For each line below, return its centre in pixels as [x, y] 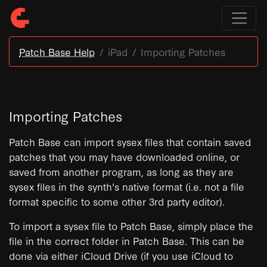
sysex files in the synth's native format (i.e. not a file [127, 186]
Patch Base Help [57, 51]
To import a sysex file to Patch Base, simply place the [131, 225]
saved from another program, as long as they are [121, 171]
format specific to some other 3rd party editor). [117, 201]
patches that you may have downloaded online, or [124, 156]
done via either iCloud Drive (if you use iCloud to [121, 255]
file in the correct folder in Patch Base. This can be [127, 240]
